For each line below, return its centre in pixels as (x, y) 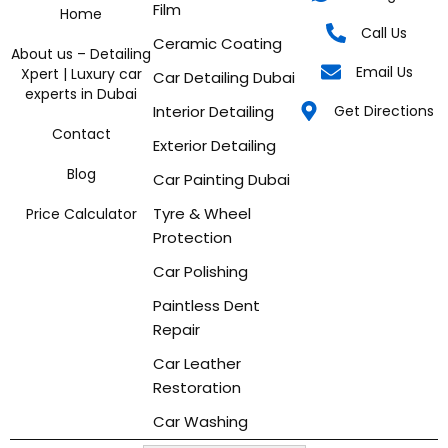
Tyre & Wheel (201, 214)
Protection (192, 238)
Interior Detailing (213, 112)
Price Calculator (81, 214)
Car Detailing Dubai (223, 78)
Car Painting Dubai (221, 180)
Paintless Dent (206, 306)
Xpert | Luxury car (81, 74)
